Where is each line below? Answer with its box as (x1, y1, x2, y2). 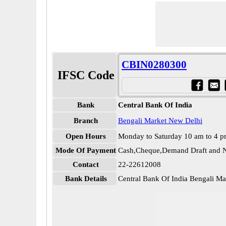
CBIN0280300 (122, 59, 187, 71)
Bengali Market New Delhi (118, 117, 202, 125)
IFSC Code (57, 69, 115, 82)
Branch (74, 117, 98, 125)
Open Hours (66, 132, 106, 140)
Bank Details (65, 175, 107, 183)
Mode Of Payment (55, 146, 116, 154)
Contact (73, 160, 99, 168)
